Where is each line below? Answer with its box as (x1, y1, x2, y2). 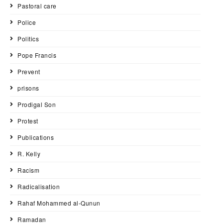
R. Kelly (17, 149, 40, 158)
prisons (17, 84, 39, 93)
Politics (17, 34, 39, 43)
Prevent (17, 67, 40, 76)
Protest (17, 116, 38, 125)
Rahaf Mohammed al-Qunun (17, 199, 101, 208)
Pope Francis (17, 51, 56, 60)
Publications (17, 133, 54, 142)
